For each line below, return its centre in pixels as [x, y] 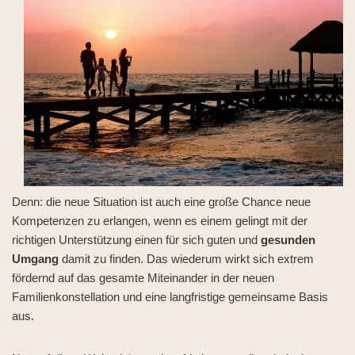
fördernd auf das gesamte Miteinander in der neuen [143, 278]
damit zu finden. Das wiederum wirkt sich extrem [186, 259]
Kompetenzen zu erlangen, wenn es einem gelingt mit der [160, 221]
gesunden [288, 240]
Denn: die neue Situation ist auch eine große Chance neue [161, 202]
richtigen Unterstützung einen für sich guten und [136, 240]
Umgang [35, 259]
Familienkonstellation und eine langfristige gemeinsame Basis [170, 297]
